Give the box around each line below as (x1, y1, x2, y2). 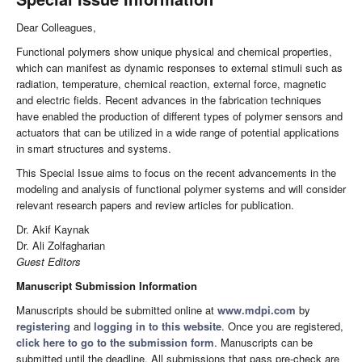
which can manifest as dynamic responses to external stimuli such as (16, 60, 343, 76)
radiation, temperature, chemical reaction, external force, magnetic (16, 76, 326, 92)
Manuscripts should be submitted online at (16, 302, 217, 318)
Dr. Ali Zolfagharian (16, 238, 105, 254)
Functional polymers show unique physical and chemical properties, (16, 44, 332, 60)
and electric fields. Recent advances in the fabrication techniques (16, 92, 322, 108)
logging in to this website (94, 318, 221, 335)
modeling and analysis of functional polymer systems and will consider (16, 181, 346, 197)
